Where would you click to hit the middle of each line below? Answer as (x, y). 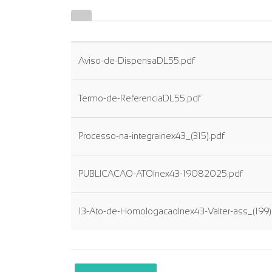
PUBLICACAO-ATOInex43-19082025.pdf (160, 174)
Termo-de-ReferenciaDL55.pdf (139, 98)
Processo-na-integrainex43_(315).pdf (151, 136)
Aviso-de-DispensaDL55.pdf (136, 61)
